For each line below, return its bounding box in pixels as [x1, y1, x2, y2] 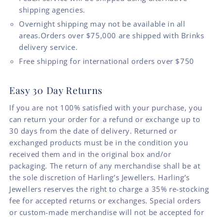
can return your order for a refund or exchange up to [9, 114, 201, 124]
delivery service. [19, 42, 78, 52]
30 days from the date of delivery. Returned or [9, 126, 177, 136]
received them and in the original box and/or [9, 149, 171, 159]
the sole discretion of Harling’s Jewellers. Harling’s [9, 172, 190, 183]
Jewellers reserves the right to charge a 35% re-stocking [9, 184, 209, 194]
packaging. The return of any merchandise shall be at [9, 161, 201, 171]
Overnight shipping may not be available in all [19, 19, 186, 29]
